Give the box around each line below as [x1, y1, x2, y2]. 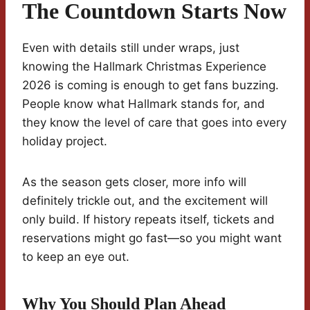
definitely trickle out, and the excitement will [22, 194, 268, 208]
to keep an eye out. [22, 250, 129, 264]
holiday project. [22, 134, 107, 149]
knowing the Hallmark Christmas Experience [22, 60, 266, 74]
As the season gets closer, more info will [22, 175, 246, 190]
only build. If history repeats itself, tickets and [22, 212, 275, 227]
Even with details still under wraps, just [22, 41, 239, 55]
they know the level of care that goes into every [22, 116, 286, 130]
